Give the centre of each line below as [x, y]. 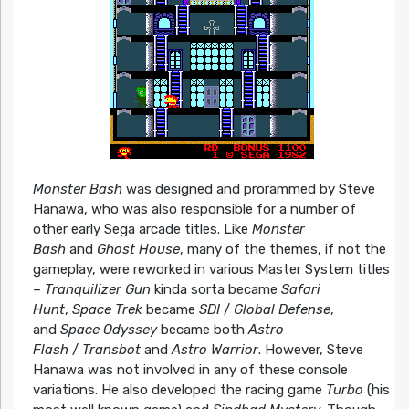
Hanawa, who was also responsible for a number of [194, 210]
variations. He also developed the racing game [179, 390]
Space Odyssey [108, 330]
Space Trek [107, 310]
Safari [300, 290]
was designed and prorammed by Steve [248, 189]
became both [202, 330]
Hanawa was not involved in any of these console [190, 370]
